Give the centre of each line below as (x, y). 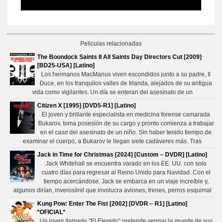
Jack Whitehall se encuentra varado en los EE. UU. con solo (126, 164)
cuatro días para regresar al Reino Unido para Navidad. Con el (126, 173)
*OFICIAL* (51, 212)
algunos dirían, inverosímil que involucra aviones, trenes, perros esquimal (112, 191)
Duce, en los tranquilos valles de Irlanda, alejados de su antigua (126, 83)
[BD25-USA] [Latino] (66, 66)
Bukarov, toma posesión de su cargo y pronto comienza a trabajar (126, 124)
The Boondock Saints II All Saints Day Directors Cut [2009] (119, 57)
